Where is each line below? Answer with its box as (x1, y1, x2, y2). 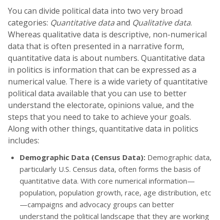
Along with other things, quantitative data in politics (8, 123, 198, 134)
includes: (8, 135, 39, 146)
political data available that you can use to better (8, 88, 187, 99)
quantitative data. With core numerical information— (20, 176, 195, 186)
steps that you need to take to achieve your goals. (8, 111, 191, 122)
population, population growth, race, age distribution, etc (20, 188, 211, 197)
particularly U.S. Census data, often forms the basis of (20, 164, 200, 174)
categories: (8, 17, 50, 28)
